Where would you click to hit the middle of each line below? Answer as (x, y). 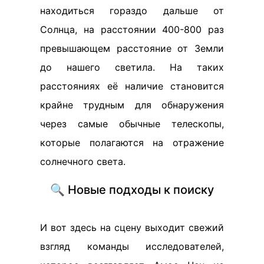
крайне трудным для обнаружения (132, 105)
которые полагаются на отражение (132, 143)
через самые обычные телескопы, (132, 124)
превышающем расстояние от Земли (132, 48)
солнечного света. (83, 161)
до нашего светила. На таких (132, 67)
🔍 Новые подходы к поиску (132, 190)
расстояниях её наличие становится (132, 86)
